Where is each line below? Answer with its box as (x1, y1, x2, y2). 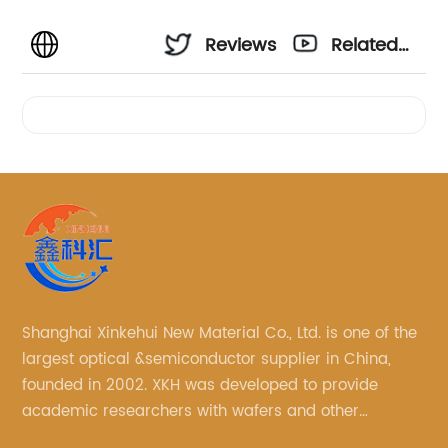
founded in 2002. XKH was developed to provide (22, 373, 379, 399)
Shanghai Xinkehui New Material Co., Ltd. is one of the (22, 321, 418, 347)
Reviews (205, 31, 277, 61)
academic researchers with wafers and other (22, 399, 360, 425)
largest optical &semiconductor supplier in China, (22, 347, 392, 373)
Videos (331, 85, 391, 115)
